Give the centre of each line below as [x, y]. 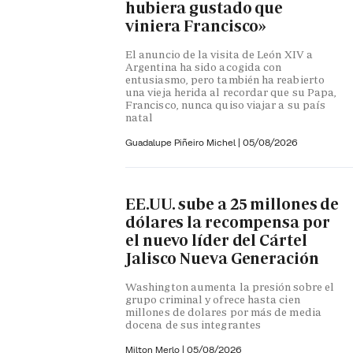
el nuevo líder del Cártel [216, 240]
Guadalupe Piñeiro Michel [182, 143]
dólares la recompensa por [228, 222]
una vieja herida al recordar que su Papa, [231, 93]
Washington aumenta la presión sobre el [230, 287]
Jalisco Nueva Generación [222, 258]
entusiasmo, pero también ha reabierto [225, 80]
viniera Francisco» [196, 26]
